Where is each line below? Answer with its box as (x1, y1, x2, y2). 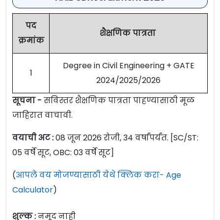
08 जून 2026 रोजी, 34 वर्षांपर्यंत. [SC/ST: (55, 132, 198, 144)
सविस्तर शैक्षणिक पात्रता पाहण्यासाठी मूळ (44, 95, 194, 107)
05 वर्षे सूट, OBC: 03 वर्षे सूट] (12, 147, 114, 159)
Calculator (12, 184, 53, 196)
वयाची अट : (12, 132, 55, 144)
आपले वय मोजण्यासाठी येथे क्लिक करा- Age (16, 169, 181, 181)
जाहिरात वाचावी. (12, 110, 75, 121)
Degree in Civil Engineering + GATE (62, 60, 194, 72)
